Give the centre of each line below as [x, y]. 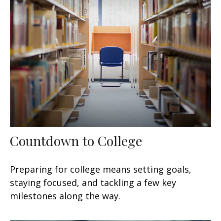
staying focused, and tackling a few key [93, 182]
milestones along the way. [65, 196]
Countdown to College [76, 140]
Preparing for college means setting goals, [101, 169]
